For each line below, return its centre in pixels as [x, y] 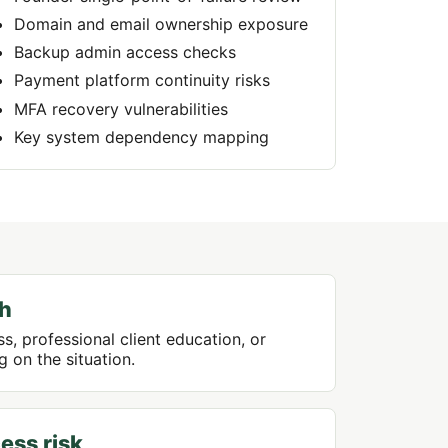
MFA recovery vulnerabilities [121, 108]
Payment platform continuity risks [142, 80]
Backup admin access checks [125, 52]
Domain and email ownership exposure [161, 23]
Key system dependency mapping [142, 136]
